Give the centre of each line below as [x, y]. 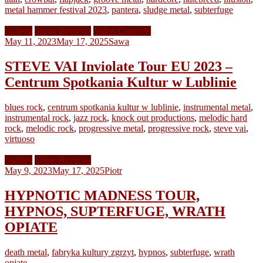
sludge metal [166, 9]
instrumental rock [37, 117]
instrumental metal [217, 107]
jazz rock [90, 117]
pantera [125, 9]
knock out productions [153, 117]
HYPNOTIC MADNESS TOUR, [102, 195]
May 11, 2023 [31, 41]
